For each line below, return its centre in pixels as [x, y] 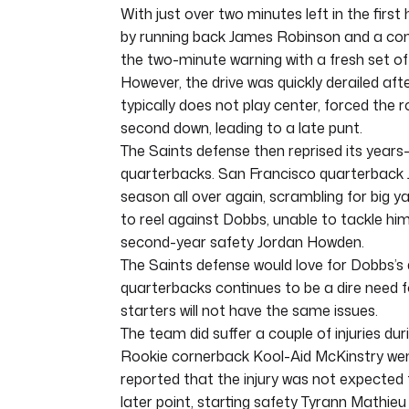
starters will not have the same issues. [249, 311]
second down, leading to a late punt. [241, 128]
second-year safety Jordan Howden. [242, 242]
